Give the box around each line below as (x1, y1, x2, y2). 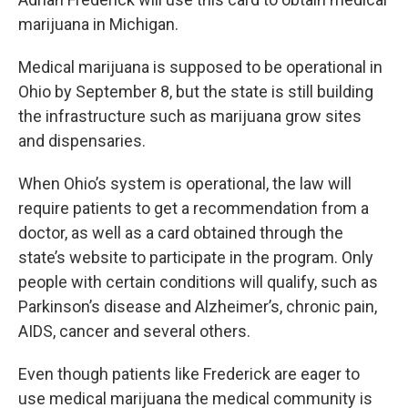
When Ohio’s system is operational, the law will (18, 174, 352, 194)
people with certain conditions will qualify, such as (18, 272, 378, 292)
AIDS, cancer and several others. (18, 321, 250, 342)
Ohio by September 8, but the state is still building (18, 82, 373, 102)
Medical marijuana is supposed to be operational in (18, 57, 382, 77)
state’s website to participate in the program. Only (18, 248, 373, 268)
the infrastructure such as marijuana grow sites (18, 107, 362, 127)
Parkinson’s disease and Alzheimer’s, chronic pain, (18, 297, 377, 317)
